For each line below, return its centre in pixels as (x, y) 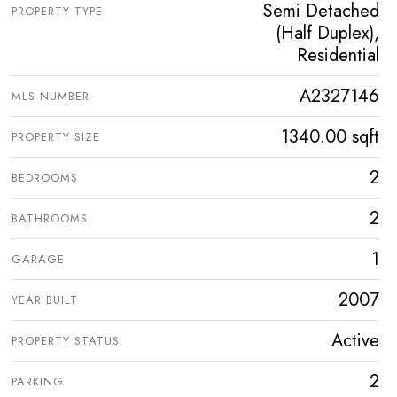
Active (355, 341)
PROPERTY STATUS (66, 341)
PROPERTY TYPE (57, 12)
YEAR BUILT (45, 300)
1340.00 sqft (330, 137)
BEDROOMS (45, 178)
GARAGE (38, 260)
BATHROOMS (50, 219)
